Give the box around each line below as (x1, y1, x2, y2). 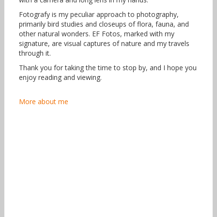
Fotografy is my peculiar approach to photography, (18, 10, 179, 19)
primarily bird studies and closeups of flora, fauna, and (18, 19, 189, 29)
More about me (18, 97, 68, 107)
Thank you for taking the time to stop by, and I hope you (18, 63, 197, 73)
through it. (18, 48, 51, 58)
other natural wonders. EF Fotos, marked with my (18, 29, 174, 39)
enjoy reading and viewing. (18, 73, 102, 82)
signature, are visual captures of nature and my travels (18, 39, 189, 48)
